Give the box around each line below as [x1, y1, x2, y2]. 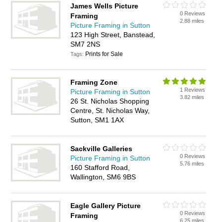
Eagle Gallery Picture [70, 202, 141, 210]
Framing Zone [70, 78, 118, 86]
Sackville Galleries [70, 145, 133, 153]
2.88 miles [180, 18, 205, 24]
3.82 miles [180, 94, 205, 100]
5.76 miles [180, 161, 205, 166]
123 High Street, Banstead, [70, 31, 156, 39]
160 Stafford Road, [70, 164, 130, 171]
